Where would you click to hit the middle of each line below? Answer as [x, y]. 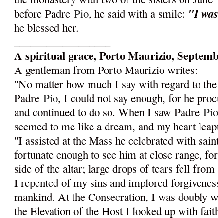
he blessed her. [47, 27]
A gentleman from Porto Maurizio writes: [106, 70]
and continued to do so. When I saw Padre [109, 112]
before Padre [44, 13]
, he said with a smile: [137, 13]
